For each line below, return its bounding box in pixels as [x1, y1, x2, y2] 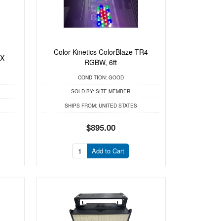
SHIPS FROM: [64, 102, 97, 109]
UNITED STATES [97, 102, 137, 109]
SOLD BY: [71, 88, 95, 95]
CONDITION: [77, 74, 107, 81]
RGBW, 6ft [84, 57, 117, 68]
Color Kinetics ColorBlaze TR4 [53, 47, 148, 57]
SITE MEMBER [94, 88, 131, 95]
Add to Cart [92, 146, 125, 156]
